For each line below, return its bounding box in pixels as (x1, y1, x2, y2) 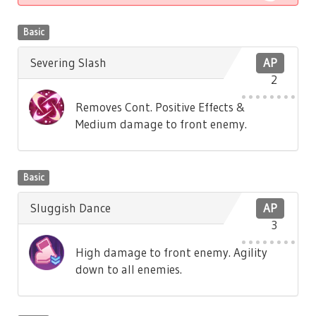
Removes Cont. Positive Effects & (75, 99, 245, 114)
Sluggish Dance (30, 200, 111, 215)
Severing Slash (30, 55, 107, 70)
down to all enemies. (75, 262, 182, 276)
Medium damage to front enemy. (75, 116, 247, 131)
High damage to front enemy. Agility (75, 245, 267, 260)
